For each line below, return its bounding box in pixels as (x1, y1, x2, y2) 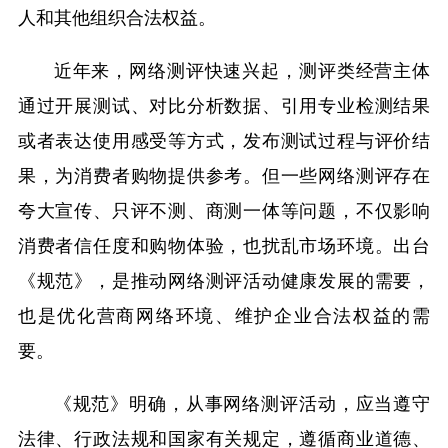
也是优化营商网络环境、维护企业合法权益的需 (17, 301, 431, 327)
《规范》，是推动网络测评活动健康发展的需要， (17, 266, 431, 292)
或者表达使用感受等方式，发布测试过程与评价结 (17, 126, 431, 152)
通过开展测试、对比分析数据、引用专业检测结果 (17, 91, 431, 117)
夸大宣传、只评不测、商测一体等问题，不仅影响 (17, 196, 431, 222)
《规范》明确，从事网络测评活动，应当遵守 (53, 388, 431, 415)
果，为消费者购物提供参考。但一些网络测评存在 (17, 161, 431, 187)
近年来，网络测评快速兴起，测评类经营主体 (53, 56, 431, 82)
